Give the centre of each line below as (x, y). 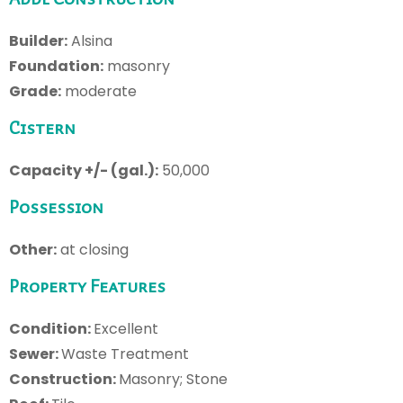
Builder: (38, 40)
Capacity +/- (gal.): (84, 170)
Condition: (51, 328)
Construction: (64, 379)
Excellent (126, 328)
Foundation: (56, 66)
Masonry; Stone (173, 379)
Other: (33, 249)
